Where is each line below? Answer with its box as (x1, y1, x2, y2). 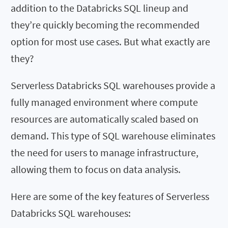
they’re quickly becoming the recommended (11, 18, 199, 31)
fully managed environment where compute (11, 95, 198, 108)
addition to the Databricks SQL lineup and (11, 1, 188, 14)
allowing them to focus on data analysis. (11, 162, 181, 176)
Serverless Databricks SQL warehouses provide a (11, 78, 215, 92)
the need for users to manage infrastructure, (11, 146, 198, 159)
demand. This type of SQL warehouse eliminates (11, 129, 215, 142)
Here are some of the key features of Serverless (11, 189, 209, 203)
